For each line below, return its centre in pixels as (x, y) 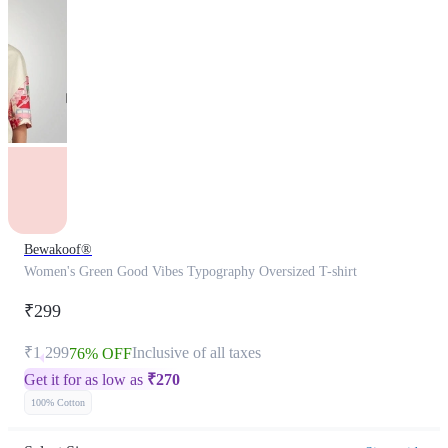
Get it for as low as (85, 379)
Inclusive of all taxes (196, 352)
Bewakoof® (58, 249)
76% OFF (100, 353)
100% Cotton (58, 402)
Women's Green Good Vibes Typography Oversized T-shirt (190, 271)
